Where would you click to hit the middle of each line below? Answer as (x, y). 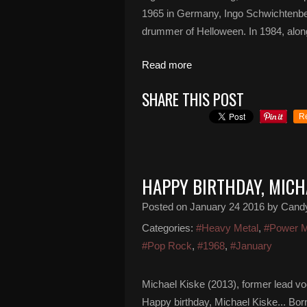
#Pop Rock (167, 246)
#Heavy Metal (227, 228)
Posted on (166, 207)
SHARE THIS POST (193, 99)
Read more (167, 65)
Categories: (168, 228)
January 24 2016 (227, 207)
